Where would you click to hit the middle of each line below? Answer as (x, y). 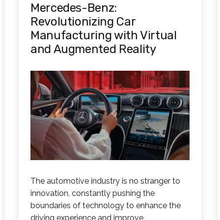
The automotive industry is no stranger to (105, 181)
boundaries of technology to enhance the (106, 206)
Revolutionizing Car (83, 22)
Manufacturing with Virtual (104, 35)
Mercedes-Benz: (74, 8)
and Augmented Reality (93, 49)
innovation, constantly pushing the (93, 193)
